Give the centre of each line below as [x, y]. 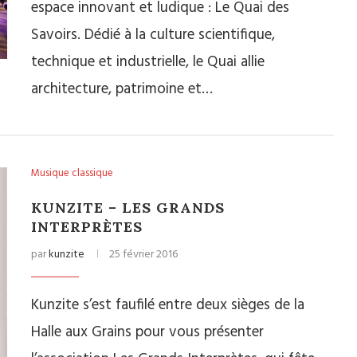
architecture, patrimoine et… [122, 89]
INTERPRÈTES [87, 227]
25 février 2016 [143, 255]
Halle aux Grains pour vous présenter [147, 332]
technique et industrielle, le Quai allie [148, 62]
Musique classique [72, 173]
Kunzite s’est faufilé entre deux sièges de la [168, 305]
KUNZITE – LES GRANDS [128, 208]
